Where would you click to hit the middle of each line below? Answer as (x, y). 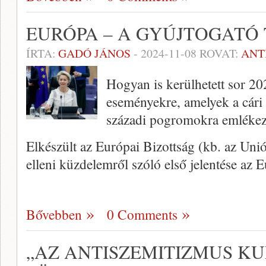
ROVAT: (219, 53)
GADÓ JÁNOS (94, 53)
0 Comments (142, 215)
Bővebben (54, 215)
